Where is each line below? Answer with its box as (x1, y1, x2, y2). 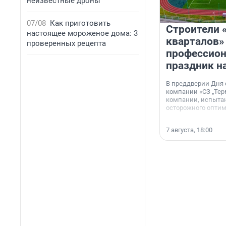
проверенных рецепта (27, 39, 106, 48)
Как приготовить (50, 19, 110, 28)
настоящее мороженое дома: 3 (27, 29, 138, 38)
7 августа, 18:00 (166, 126, 212, 134)
